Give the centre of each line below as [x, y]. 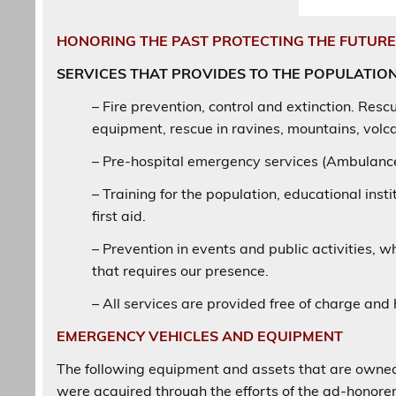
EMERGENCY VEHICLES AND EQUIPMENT [200, 336]
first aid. [119, 216]
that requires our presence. [181, 271]
